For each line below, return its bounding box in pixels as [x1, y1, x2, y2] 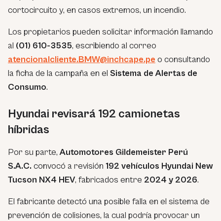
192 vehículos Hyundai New [106, 160, 213, 171]
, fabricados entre [75, 174, 144, 185]
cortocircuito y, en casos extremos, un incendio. [8, 4, 186, 15]
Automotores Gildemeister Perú [60, 147, 188, 157]
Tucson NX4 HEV [8, 174, 75, 185]
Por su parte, [8, 147, 60, 157]
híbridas [8, 122, 49, 137]
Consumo [8, 81, 46, 92]
